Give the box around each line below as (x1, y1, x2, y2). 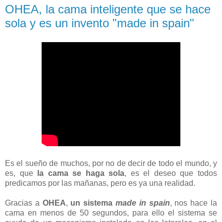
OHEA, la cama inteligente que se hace (5, 2, 211, 16)
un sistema (70, 199, 116, 208)
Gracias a (5, 199, 43, 208)
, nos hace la (169, 199, 218, 208)
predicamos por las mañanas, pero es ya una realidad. (5, 179, 195, 188)
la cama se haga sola (37, 169, 125, 178)
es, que (5, 169, 38, 178)
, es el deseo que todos (124, 169, 218, 178)
